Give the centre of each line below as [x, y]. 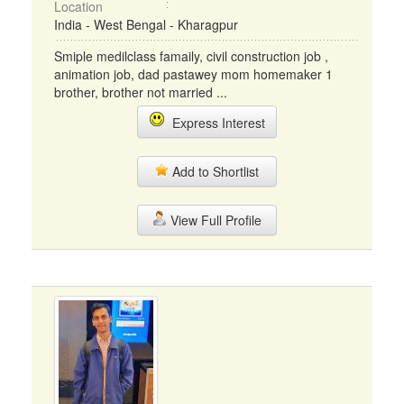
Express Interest [215, 123]
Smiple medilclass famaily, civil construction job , [191, 56]
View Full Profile [214, 220]
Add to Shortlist [214, 171]
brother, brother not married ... [141, 92]
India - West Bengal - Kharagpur [146, 24]
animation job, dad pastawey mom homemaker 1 [193, 74]
